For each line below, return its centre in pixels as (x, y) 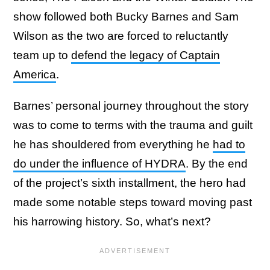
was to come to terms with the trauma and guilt (133, 125)
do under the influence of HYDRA (99, 164)
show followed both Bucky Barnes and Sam (126, 17)
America (35, 74)
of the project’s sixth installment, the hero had (130, 183)
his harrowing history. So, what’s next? (114, 221)
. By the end (217, 164)
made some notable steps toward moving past (133, 202)
